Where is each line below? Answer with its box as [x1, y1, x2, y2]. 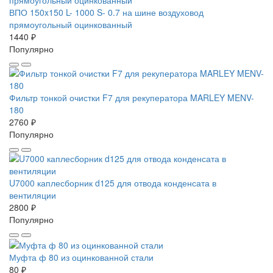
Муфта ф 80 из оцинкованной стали [9, 250, 154, 263]
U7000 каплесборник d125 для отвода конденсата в [9, 176, 216, 189]
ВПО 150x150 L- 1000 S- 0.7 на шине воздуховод [9, 5, 204, 18]
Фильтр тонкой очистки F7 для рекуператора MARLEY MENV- [9, 91, 254, 104]
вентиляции [9, 188, 56, 201]
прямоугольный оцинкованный [9, 18, 132, 30]
